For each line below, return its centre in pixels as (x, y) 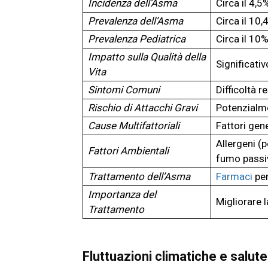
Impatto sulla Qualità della (147, 57)
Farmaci (234, 177)
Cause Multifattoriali (134, 126)
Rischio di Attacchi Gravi (143, 108)
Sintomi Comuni (124, 90)
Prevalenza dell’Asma (135, 21)
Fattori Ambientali (128, 151)
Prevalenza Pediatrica (137, 39)
